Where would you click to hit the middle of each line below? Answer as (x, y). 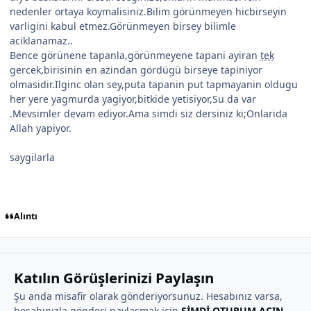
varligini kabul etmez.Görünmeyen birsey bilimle (123, 26)
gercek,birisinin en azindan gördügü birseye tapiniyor (136, 70)
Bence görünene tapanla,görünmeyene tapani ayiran (135, 56)
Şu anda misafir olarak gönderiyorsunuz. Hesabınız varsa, (148, 296)
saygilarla (32, 158)
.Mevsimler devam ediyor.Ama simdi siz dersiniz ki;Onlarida (149, 114)
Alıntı (25, 216)
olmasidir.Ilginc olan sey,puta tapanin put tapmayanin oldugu (154, 85)
